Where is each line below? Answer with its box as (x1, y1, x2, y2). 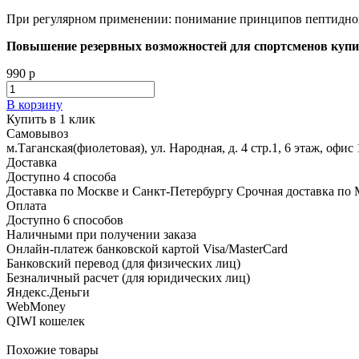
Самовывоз (6, 126, 68, 140)
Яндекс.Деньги (6, 284, 90, 299)
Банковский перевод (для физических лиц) (6, 256, 240, 270)
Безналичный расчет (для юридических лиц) (6, 270, 250, 284)
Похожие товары (6, 342, 99, 357)
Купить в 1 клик (6, 111, 95, 126)
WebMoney (6, 299, 66, 313)
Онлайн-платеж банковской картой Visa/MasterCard (6, 241, 288, 256)
